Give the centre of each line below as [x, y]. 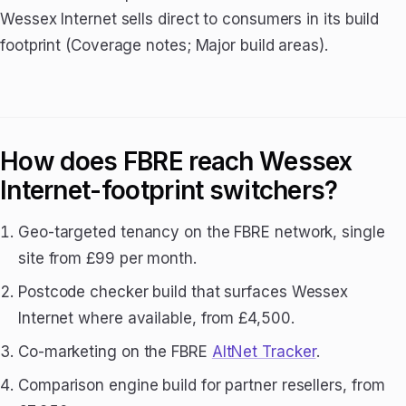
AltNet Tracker [264, 352]
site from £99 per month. [107, 258]
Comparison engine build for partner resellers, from [202, 385]
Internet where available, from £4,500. [156, 318]
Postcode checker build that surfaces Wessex [184, 292]
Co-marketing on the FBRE [115, 352]
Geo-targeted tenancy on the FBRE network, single [202, 232]
